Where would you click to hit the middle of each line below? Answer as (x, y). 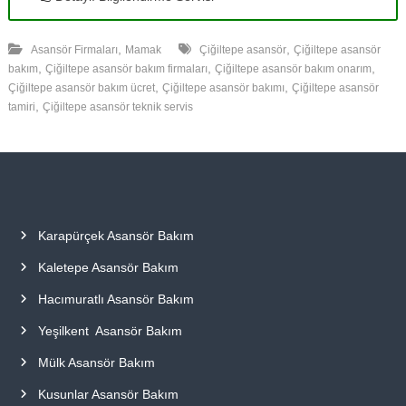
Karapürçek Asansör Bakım (116, 235)
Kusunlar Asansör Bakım (108, 394)
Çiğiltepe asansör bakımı (223, 87)
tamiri (21, 106)
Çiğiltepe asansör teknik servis (117, 106)
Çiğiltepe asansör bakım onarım (293, 68)
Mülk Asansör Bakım (96, 362)
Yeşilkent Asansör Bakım (110, 330)
